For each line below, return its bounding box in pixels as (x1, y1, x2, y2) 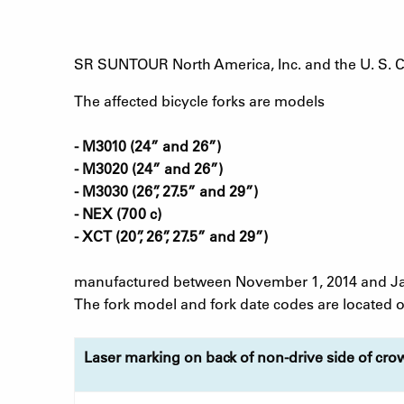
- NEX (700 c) (74, 203, 161, 223)
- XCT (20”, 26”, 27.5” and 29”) (74, 225, 268, 245)
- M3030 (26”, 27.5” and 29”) (74, 180, 258, 200)
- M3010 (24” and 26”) (74, 135, 221, 155)
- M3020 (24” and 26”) (74, 158, 223, 178)
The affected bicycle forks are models (74, 90, 325, 110)
